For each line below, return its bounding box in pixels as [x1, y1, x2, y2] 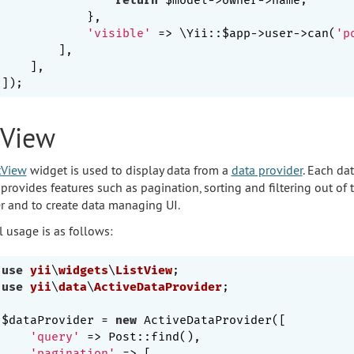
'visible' [87, 25, 151, 40]
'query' [30, 329, 80, 344]
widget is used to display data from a [26, 161, 232, 178]
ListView [115, 262, 172, 277]
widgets [58, 262, 108, 277]
